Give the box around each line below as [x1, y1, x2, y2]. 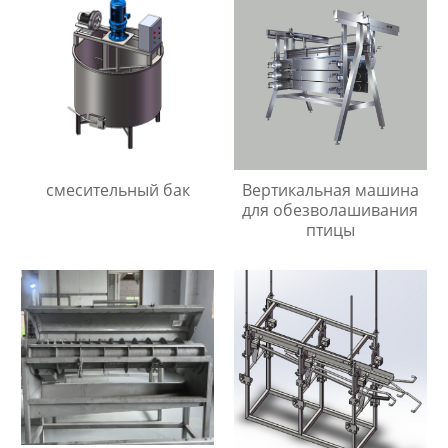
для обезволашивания [242, 198, 419, 221]
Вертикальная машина [241, 178, 419, 201]
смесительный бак [45, 178, 190, 201]
